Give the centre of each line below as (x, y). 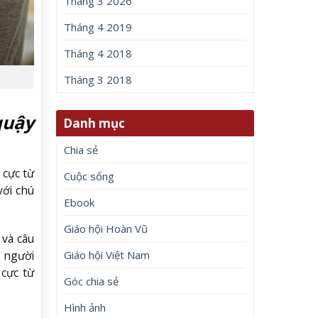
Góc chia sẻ (92, 281)
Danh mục (94, 123)
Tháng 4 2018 (98, 54)
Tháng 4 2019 (98, 27)
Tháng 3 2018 (98, 80)
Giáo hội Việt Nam (107, 254)
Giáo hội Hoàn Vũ (106, 228)
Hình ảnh (85, 307)
